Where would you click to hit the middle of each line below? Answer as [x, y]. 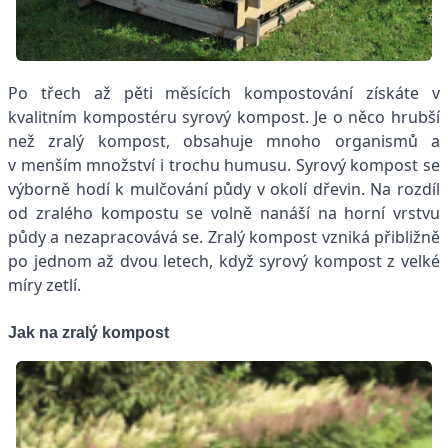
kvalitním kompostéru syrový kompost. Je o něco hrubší [224, 116]
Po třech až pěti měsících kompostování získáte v [224, 92]
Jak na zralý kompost [88, 332]
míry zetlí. [44, 284]
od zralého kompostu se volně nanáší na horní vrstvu [224, 212]
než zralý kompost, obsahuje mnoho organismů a [224, 140]
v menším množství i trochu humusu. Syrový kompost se [224, 164]
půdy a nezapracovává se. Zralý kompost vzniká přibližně [224, 236]
